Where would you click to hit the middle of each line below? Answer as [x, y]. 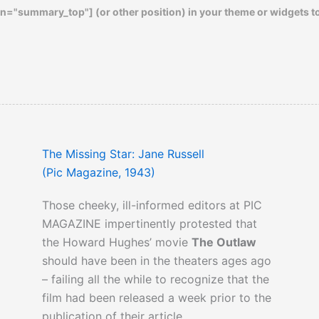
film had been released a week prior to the [156, 298]
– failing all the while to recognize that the [155, 279]
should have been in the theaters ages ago [156, 261]
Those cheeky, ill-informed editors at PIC [152, 205]
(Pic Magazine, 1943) [98, 173]
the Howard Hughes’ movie [116, 242]
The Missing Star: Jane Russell [123, 154]
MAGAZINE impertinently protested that [149, 224]
